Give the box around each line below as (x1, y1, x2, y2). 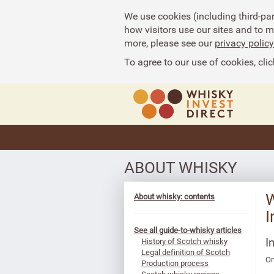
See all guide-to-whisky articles (134, 224, 242, 235)
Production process (141, 257, 209, 268)
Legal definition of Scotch (141, 246, 230, 257)
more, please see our (124, 36, 215, 50)
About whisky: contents (134, 191, 215, 202)
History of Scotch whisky (141, 235, 228, 246)
